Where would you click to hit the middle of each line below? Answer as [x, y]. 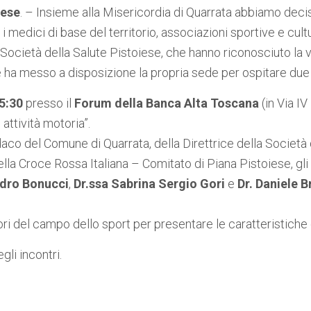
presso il [49, 103]
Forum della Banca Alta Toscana [167, 103]
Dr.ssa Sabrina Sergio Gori [149, 184]
